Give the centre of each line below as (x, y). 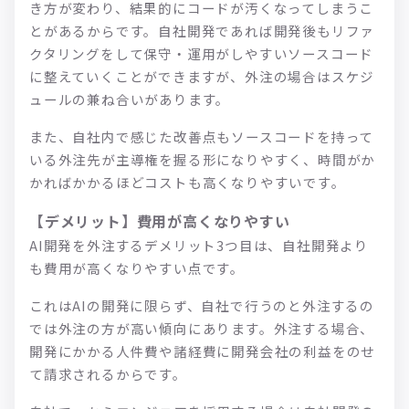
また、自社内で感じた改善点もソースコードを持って (202, 136)
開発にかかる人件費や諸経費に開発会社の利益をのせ (203, 351)
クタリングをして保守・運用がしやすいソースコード (202, 53)
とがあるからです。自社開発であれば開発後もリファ (202, 30)
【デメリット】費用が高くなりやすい (160, 220)
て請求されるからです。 (108, 373)
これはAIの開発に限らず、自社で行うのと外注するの (202, 305)
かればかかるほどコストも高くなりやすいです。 (188, 182)
